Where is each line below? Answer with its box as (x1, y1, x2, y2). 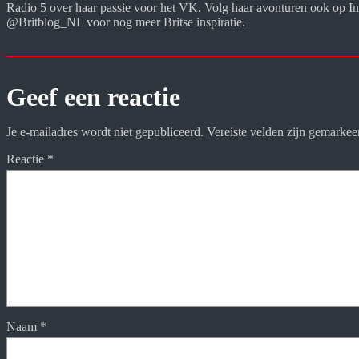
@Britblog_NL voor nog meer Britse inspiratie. (6, 14, 245, 29)
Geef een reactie (6, 82, 180, 111)
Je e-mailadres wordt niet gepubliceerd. (6, 124, 204, 139)
